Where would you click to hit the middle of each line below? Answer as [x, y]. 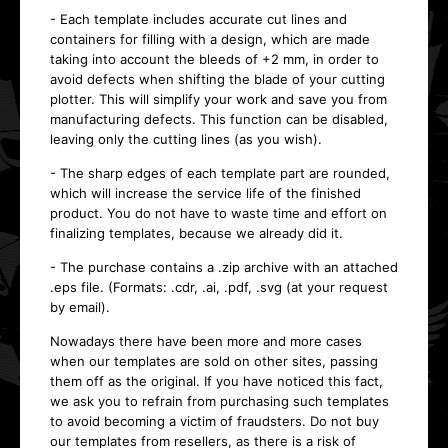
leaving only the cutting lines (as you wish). [186, 139]
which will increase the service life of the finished [205, 193]
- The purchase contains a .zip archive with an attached [224, 267]
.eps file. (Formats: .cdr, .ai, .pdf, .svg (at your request [219, 287]
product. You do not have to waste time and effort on [218, 213]
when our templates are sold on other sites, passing [214, 361]
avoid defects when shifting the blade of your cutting [217, 79]
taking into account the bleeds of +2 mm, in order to [214, 59]
